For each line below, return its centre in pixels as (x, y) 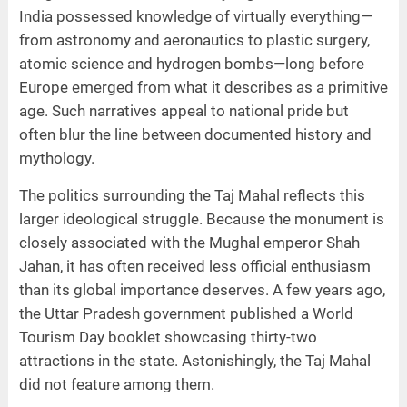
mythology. (56, 159)
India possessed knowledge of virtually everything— (195, 17)
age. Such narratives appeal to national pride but (184, 111)
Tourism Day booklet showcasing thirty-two (168, 338)
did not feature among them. (116, 385)
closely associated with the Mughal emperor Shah (189, 243)
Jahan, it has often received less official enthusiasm (194, 267)
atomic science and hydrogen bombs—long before (191, 64)
